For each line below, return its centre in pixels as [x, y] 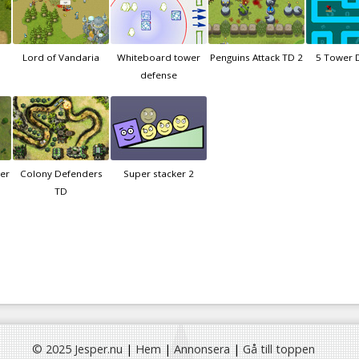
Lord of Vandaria [61, 58]
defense [159, 75]
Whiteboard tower [159, 58]
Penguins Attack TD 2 [256, 58]
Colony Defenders [61, 174]
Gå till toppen [279, 349]
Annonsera [202, 349]
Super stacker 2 [159, 174]
